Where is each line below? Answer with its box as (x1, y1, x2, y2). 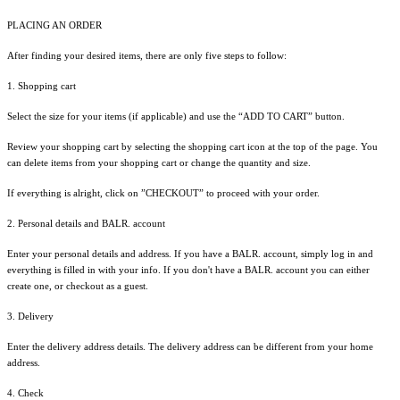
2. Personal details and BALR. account (7, 217, 165, 229)
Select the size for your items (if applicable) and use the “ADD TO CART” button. (7, 110, 345, 121)
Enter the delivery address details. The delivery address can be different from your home (7, 340, 373, 352)
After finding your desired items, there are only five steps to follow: (7, 49, 287, 61)
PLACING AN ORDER (7, 19, 102, 30)
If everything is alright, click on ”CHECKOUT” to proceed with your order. (7, 187, 320, 198)
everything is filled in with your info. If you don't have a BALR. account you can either (7, 263, 370, 275)
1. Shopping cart (7, 79, 76, 91)
